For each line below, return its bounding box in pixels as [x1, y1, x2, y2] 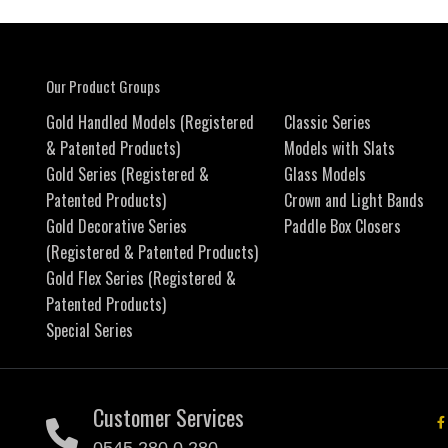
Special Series [46, 318, 133, 343]
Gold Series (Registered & [46, 162, 209, 187]
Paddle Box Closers [283, 214, 401, 239]
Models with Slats [283, 136, 395, 161]
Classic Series [283, 110, 371, 135]
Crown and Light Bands [283, 188, 424, 213]
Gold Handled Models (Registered [46, 110, 254, 135]
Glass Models [283, 162, 366, 187]
